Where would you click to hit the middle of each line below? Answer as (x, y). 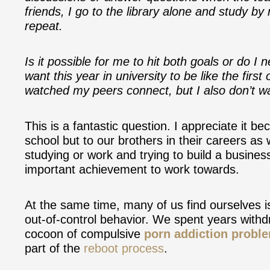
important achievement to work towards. (132, 169)
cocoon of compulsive (84, 234)
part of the (54, 248)
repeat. (46, 26)
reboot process (124, 248)
